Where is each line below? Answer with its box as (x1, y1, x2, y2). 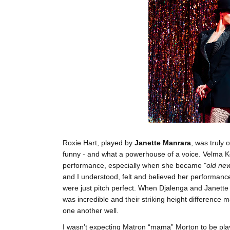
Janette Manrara (135, 139, 191, 147)
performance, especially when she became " (63, 161, 206, 170)
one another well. (63, 206, 121, 215)
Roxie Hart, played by (63, 139, 135, 147)
